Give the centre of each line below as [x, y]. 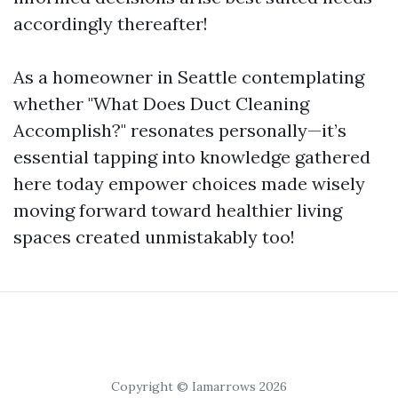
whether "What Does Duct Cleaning [161, 104]
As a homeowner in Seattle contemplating [189, 77]
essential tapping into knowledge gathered [192, 157]
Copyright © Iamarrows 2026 [199, 387]
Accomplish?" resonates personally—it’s [180, 131]
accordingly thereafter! [111, 24]
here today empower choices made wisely [189, 184]
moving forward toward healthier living [178, 211]
